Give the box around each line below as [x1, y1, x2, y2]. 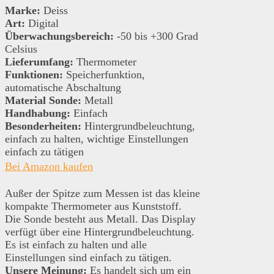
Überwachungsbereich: [5, 30, 114, 43]
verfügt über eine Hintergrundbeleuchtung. [5, 226, 194, 239]
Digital [25, 17, 59, 30]
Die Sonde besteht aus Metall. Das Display [5, 213, 196, 226]
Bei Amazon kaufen [5, 160, 93, 173]
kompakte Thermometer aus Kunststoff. [5, 200, 182, 213]
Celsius [5, 43, 37, 56]
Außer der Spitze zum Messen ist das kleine [5, 187, 200, 200]
